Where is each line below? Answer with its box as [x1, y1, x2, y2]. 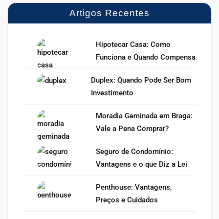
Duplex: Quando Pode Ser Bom [91, 75, 191, 85]
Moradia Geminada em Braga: [96, 111, 193, 120]
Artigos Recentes [69, 7, 150, 18]
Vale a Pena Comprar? [96, 124, 169, 133]
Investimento [91, 88, 133, 97]
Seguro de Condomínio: [96, 147, 173, 156]
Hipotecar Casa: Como [96, 40, 171, 49]
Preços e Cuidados [96, 195, 158, 204]
